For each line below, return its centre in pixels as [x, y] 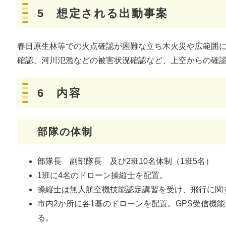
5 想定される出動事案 [103, 14]
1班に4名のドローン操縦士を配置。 [102, 176]
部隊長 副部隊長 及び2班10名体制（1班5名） [125, 161]
